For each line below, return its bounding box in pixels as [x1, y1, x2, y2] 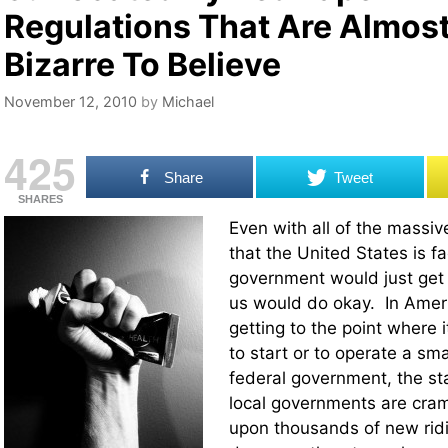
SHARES [17, 193, 63, 206]
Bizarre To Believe [4, 45, 281, 84]
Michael [162, 93, 214, 111]
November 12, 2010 [4, 93, 137, 111]
